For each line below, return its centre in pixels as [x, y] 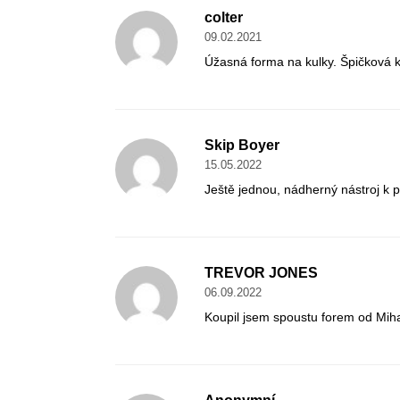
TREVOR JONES [261, 273]
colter [223, 18]
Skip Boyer [242, 146]
